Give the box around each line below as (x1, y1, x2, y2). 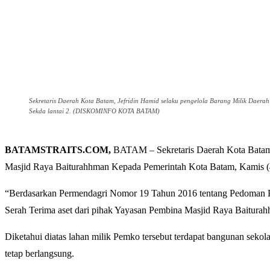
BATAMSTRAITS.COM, (5, 145, 111, 155)
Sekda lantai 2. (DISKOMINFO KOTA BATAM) (29, 107, 160, 115)
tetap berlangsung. (5, 248, 74, 259)
